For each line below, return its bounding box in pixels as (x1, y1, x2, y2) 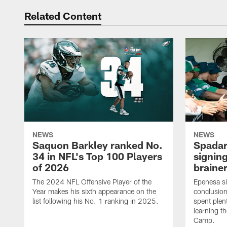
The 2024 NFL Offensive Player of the (32, 177, 152, 186)
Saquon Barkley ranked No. (32, 139, 163, 152)
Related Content (24, 10, 101, 22)
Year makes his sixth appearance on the (32, 187, 156, 196)
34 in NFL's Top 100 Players (32, 150, 162, 163)
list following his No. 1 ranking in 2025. (32, 197, 159, 206)
